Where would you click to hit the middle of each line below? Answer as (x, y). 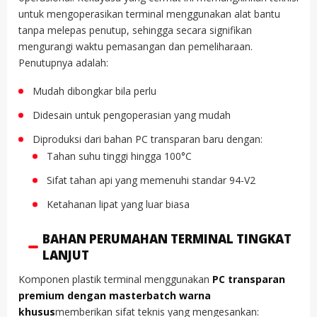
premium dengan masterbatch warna (115, 296)
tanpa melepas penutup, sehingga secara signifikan (135, 30)
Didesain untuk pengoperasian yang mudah (132, 115)
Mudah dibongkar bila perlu (94, 91)
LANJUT (66, 255)
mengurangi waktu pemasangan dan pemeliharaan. (136, 47)
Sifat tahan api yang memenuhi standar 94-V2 (151, 180)
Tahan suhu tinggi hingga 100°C (119, 156)
